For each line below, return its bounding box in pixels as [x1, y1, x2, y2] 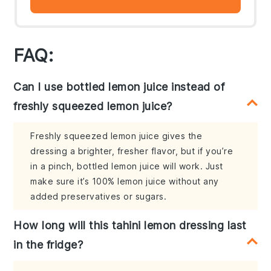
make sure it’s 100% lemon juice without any [30, 176, 219, 187]
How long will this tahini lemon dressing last [13, 219, 247, 232]
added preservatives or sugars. [30, 191, 167, 202]
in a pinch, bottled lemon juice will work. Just [30, 161, 223, 172]
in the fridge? [13, 238, 83, 252]
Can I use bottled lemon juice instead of [13, 80, 225, 94]
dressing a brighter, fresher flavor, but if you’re [30, 146, 233, 157]
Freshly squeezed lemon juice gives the [30, 131, 203, 142]
